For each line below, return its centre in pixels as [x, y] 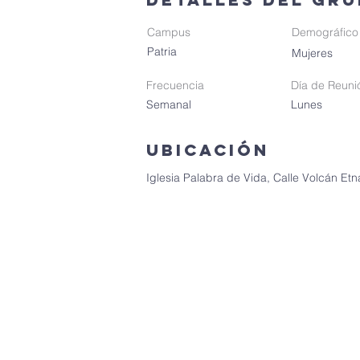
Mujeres [312, 53]
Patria [162, 51]
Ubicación [208, 150]
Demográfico [325, 32]
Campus [169, 32]
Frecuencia [175, 85]
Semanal [169, 104]
